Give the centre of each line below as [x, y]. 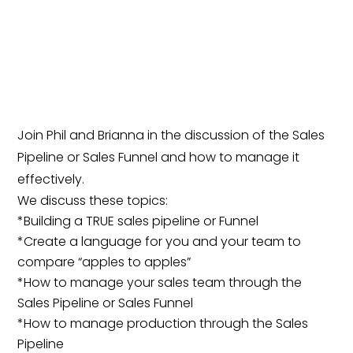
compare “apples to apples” [104, 262]
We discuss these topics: [93, 200]
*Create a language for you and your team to [160, 241]
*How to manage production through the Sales [163, 323]
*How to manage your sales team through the [160, 282]
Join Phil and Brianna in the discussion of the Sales [171, 135]
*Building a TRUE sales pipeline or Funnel [138, 221]
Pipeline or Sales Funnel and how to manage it [159, 157]
